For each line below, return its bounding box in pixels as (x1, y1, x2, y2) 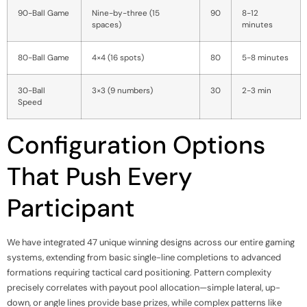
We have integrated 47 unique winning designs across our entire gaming (7, 236, 295, 248)
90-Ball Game (18, 7, 69, 19)
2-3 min (242, 84, 271, 96)
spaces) (92, 19, 121, 30)
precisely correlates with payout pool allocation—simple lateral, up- (7, 281, 280, 293)
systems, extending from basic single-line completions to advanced (7, 251, 281, 263)
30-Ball (18, 84, 45, 96)
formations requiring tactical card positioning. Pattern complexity (7, 266, 271, 278)
